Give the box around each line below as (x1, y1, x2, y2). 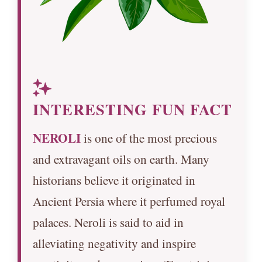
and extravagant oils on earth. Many (33, 150, 209, 167)
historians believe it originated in (33, 171, 195, 188)
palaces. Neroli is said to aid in (33, 213, 184, 230)
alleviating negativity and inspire (33, 234, 196, 251)
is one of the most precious (81, 129, 217, 146)
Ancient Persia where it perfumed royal (33, 192, 225, 209)
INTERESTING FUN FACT (33, 97, 232, 120)
